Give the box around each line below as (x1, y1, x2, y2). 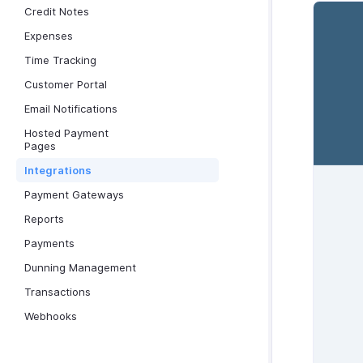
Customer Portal (24, 78, 107, 91)
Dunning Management (24, 261, 136, 274)
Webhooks (24, 310, 77, 322)
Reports (24, 212, 64, 225)
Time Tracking (24, 53, 96, 66)
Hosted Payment (24, 126, 109, 139)
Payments (24, 237, 75, 250)
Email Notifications (24, 102, 117, 115)
